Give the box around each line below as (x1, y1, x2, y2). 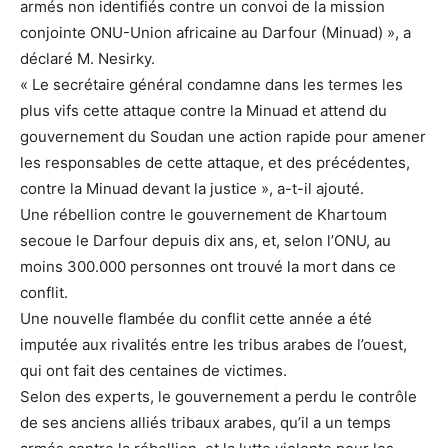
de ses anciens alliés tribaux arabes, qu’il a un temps (20, 413, 391, 433)
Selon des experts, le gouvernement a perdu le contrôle (20, 387, 417, 407)
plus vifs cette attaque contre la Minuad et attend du (20, 101, 387, 121)
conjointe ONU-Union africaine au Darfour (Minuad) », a (20, 23, 411, 43)
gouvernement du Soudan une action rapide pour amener (20, 127, 426, 147)
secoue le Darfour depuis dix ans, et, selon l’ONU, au (20, 231, 391, 251)
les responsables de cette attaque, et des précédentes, (20, 153, 410, 173)
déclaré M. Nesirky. (20, 49, 159, 69)
